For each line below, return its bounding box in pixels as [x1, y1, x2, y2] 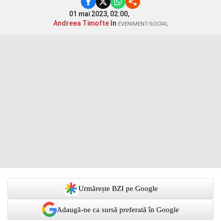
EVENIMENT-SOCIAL [117, 21, 168, 27]
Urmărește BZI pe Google [78, 184, 158, 192]
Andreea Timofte [53, 19, 109, 27]
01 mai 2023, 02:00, [69, 10, 131, 18]
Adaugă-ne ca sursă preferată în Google [57, 205, 179, 214]
